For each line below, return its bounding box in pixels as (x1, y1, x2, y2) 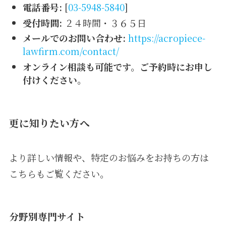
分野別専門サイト (9, 209, 85, 223)
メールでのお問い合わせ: (22, 31, 126, 45)
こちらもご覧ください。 (9, 167, 109, 181)
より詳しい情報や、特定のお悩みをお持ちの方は (9, 151, 209, 164)
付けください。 (22, 73, 86, 86)
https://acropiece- (128, 31, 205, 45)
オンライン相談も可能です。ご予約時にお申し (22, 60, 212, 73)
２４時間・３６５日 (62, 16, 146, 29)
